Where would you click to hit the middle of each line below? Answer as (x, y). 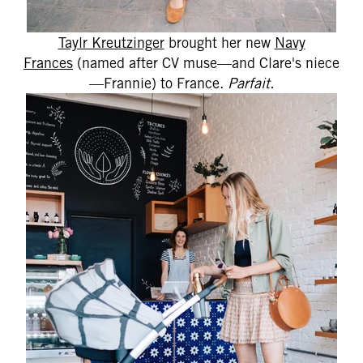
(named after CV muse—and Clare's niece (206, 63)
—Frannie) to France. (158, 83)
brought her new (219, 43)
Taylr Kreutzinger (111, 43)
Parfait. (251, 83)
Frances (48, 63)
